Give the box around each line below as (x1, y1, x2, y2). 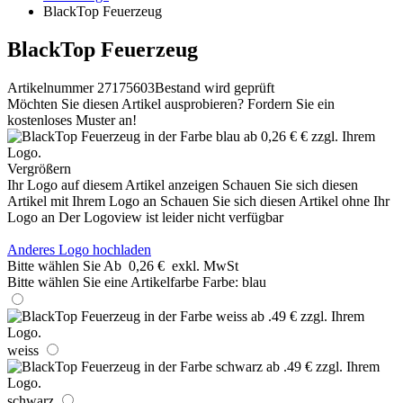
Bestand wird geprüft (155, 79, 274, 95)
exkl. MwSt (172, 257, 238, 273)
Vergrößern (7, 160, 71, 176)
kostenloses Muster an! (7, 112, 137, 128)
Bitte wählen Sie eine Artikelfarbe (7, 273, 199, 290)
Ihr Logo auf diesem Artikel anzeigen (7, 176, 219, 193)
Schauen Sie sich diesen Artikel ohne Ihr (160, 193, 390, 209)
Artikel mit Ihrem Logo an (7, 193, 157, 209)
